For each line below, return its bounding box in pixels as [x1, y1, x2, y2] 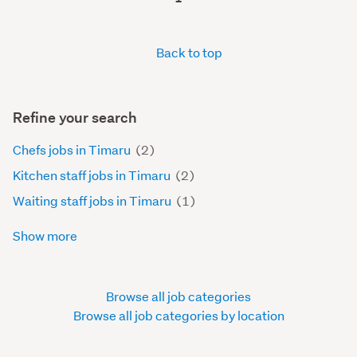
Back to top [154, 44, 222, 61]
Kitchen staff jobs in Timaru [13, 167, 173, 184]
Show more [13, 227, 80, 245]
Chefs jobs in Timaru [13, 141, 133, 159]
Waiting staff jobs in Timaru [13, 192, 174, 210]
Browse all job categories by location [73, 307, 284, 324]
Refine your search [13, 108, 137, 127]
